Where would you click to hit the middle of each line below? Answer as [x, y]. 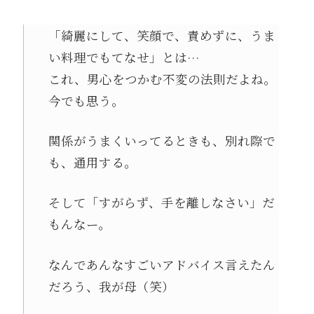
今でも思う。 [86, 100]
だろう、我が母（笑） [111, 286]
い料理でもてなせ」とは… [124, 57]
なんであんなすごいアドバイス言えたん [162, 264]
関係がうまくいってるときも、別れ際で [162, 141]
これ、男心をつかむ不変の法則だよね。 [162, 78]
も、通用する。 [92, 162]
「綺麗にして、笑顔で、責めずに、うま [162, 35]
